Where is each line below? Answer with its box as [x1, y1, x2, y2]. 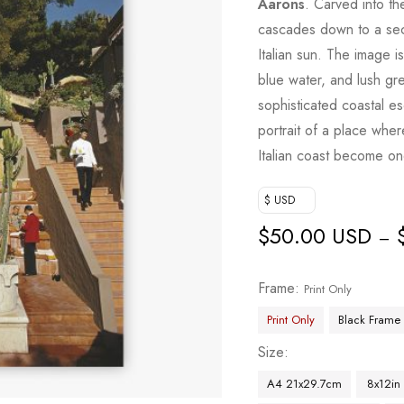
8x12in [366, 375, 400, 392]
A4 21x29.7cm [267, 375, 343, 392]
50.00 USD [270, 220, 372, 252]
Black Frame [338, 311, 401, 328]
